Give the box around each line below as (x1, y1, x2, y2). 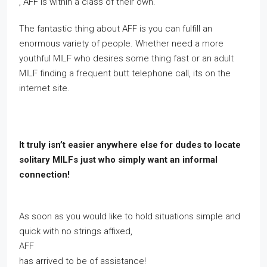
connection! (19, 169, 70, 180)
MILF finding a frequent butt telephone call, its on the (19, 68, 231, 79)
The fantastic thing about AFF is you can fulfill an (19, 23, 212, 34)
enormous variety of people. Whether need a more (19, 38, 223, 49)
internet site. (19, 83, 70, 94)
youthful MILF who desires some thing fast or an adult (19, 53, 234, 64)
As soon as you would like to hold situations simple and (19, 211, 240, 222)
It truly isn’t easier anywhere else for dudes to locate (19, 139, 241, 150)
